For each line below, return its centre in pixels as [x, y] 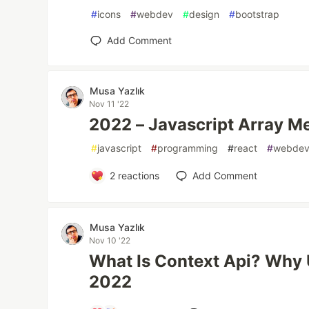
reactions [137, 176]
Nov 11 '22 [109, 104]
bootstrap [258, 14]
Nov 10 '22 [110, 240]
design [205, 14]
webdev [155, 14]
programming [188, 148]
